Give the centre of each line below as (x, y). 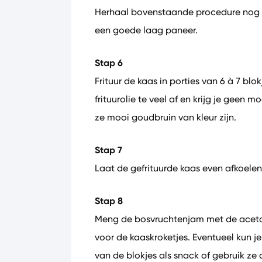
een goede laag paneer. (146, 30)
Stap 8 (109, 201)
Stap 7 (108, 150)
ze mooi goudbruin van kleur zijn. (166, 117)
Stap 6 (109, 63)
